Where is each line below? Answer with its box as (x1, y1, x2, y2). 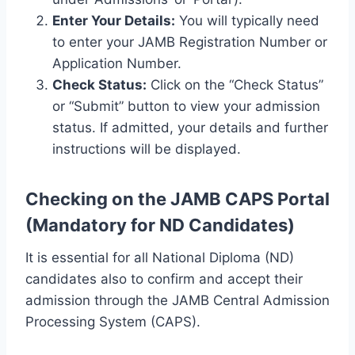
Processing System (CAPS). (25, 313, 200, 330)
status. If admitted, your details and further (52, 119, 328, 136)
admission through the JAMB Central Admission (25, 292, 330, 308)
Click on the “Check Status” (147, 76, 323, 93)
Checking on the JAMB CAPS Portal (25, 188, 330, 209)
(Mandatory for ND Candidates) (25, 214, 295, 235)
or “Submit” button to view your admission (52, 97, 320, 114)
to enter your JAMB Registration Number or (52, 33, 327, 50)
